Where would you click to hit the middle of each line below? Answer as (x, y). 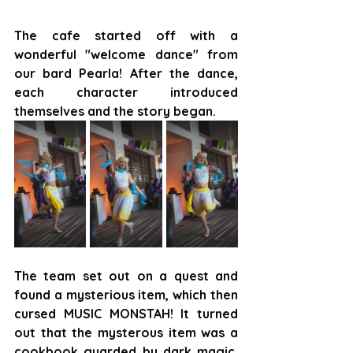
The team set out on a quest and (126, 276)
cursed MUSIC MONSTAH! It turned (126, 314)
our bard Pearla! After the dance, (126, 73)
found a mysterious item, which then (126, 295)
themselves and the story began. (115, 111)
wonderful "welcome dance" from (126, 54)
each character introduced (126, 92)
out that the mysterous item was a (126, 333)
